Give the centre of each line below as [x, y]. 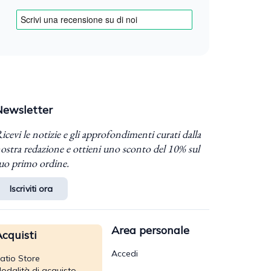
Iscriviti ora [31, 188]
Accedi [124, 253]
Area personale [150, 230]
